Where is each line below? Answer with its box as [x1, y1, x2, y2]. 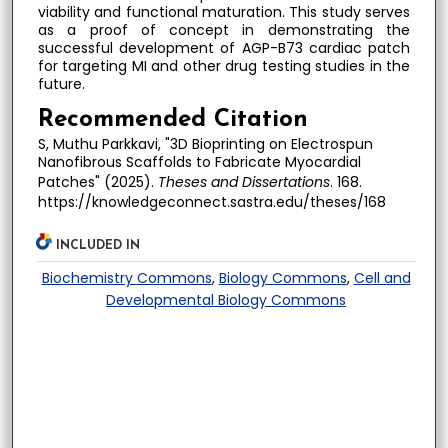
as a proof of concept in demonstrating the [37, 19, 410, 40]
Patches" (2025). [37, 171, 158, 192]
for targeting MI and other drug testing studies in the [37, 55, 410, 76]
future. [37, 73, 85, 94]
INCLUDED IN [56, 240, 141, 253]
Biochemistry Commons [41, 268, 212, 289]
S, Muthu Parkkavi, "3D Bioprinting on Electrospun [37, 133, 373, 154]
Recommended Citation [37, 107, 308, 132]
